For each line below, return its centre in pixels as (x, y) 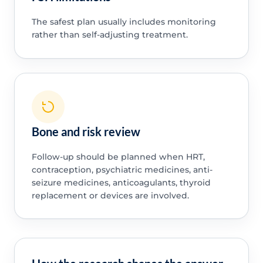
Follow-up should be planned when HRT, (118, 156)
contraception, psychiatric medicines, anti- (122, 169)
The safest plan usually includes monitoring (124, 22)
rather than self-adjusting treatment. (109, 35)
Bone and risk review (86, 131)
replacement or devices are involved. (110, 195)
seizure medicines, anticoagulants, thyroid (121, 182)
